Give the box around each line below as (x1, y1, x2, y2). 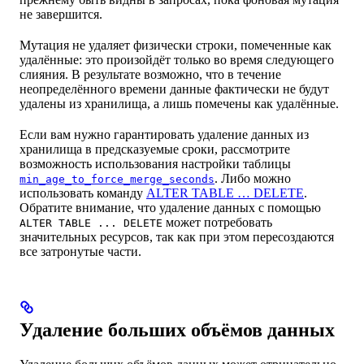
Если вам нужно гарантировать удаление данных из (19, 127, 309, 141)
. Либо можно (214, 171, 291, 185)
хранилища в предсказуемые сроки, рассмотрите (19, 141, 290, 156)
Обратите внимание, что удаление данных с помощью (19, 200, 321, 214)
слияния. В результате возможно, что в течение (19, 67, 281, 81)
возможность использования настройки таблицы (19, 156, 291, 171)
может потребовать (162, 214, 272, 229)
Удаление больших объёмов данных (19, 318, 335, 340)
